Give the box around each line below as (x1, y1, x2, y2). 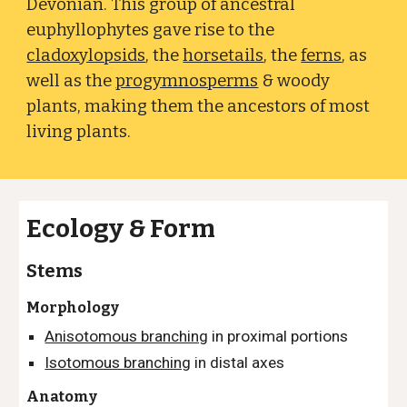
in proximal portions (208, 327, 349, 345)
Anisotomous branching (45, 327, 209, 345)
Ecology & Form (26, 213, 216, 243)
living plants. (26, 122, 132, 142)
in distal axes (191, 353, 285, 372)
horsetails (183, 45, 264, 65)
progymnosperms (115, 71, 259, 91)
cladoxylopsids (26, 45, 146, 65)
